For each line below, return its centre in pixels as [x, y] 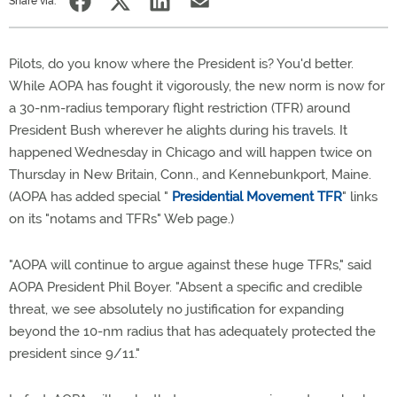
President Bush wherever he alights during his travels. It [178, 130]
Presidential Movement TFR [257, 197]
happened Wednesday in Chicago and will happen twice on [191, 152]
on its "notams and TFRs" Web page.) [121, 219]
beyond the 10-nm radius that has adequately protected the [192, 331]
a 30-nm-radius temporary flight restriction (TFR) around [179, 108]
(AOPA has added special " [90, 197]
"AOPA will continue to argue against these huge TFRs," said [190, 265]
